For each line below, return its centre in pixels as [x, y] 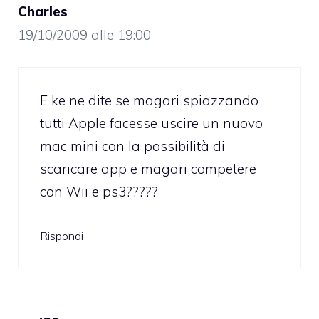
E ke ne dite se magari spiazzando [149, 101]
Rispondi [62, 235]
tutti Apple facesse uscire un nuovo [151, 124]
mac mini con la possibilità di [132, 146]
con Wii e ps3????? [99, 192]
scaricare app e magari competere [148, 169]
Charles [43, 11]
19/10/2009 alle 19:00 [84, 35]
